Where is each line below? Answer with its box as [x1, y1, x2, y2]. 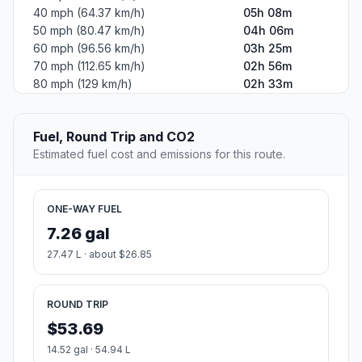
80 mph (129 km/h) [33, 77, 133, 91]
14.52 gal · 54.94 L [47, 343, 131, 356]
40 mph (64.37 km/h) [33, 6, 145, 20]
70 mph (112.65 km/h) [33, 59, 145, 74]
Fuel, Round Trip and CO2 [33, 128, 195, 145]
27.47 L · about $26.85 [47, 248, 152, 261]
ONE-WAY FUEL [47, 203, 122, 216]
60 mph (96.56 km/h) [33, 41, 145, 56]
